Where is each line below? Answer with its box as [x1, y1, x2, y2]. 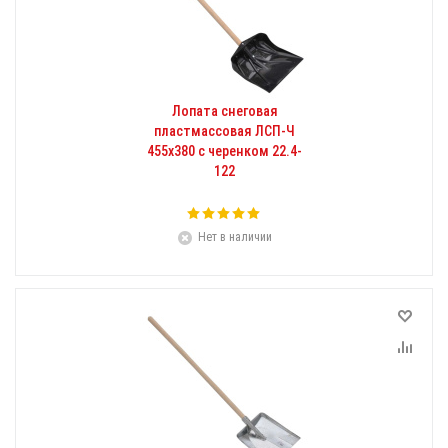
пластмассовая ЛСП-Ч [154, 123, 295, 139]
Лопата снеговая [171, 103, 278, 119]
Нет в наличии [197, 230, 272, 244]
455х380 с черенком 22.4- [147, 143, 302, 159]
